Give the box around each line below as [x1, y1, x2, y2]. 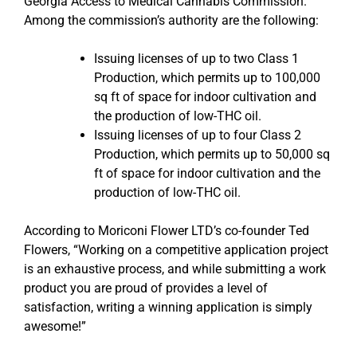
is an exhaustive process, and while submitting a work [24, 261, 326, 277]
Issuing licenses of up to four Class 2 [94, 127, 301, 143]
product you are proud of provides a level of [24, 280, 268, 296]
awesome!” [24, 318, 86, 334]
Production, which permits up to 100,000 [94, 69, 320, 85]
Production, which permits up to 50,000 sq [94, 146, 330, 162]
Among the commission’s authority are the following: [24, 12, 319, 28]
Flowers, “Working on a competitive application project [24, 241, 328, 257]
